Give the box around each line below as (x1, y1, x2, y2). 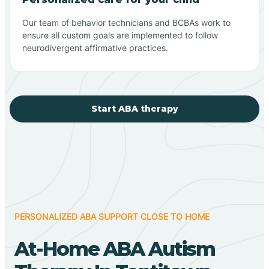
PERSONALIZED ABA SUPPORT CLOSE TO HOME (14, 211, 210, 222)
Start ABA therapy (91, 103, 178, 114)
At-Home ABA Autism (14, 237, 215, 261)
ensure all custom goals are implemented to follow (22, 29, 218, 40)
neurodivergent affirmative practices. (22, 42, 168, 53)
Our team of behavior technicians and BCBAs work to (22, 17, 231, 28)
